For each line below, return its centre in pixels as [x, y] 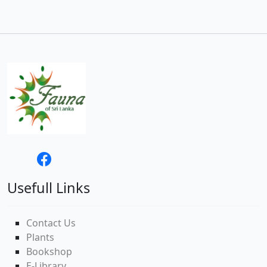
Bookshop [49, 251]
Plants [40, 237]
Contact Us [51, 223]
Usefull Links [49, 187]
